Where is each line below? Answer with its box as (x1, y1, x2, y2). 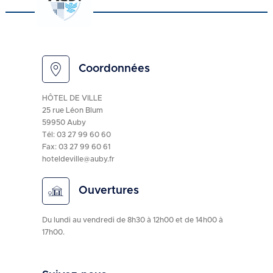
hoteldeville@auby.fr (41, 155, 115, 163)
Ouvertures (78, 185, 139, 196)
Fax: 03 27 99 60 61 (41, 143, 110, 151)
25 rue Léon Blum (41, 106, 103, 114)
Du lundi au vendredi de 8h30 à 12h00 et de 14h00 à (41, 216, 223, 224)
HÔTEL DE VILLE (41, 94, 102, 102)
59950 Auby (41, 118, 86, 126)
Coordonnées (78, 63, 150, 74)
